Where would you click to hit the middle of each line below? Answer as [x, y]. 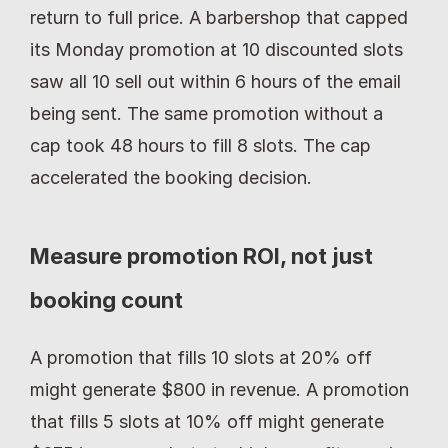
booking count [106, 299]
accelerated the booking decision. [171, 177]
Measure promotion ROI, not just [201, 255]
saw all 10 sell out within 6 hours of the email [215, 81]
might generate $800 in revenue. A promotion [219, 389]
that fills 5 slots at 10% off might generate [207, 421]
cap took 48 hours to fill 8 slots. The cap [200, 145]
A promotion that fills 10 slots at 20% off [201, 357]
